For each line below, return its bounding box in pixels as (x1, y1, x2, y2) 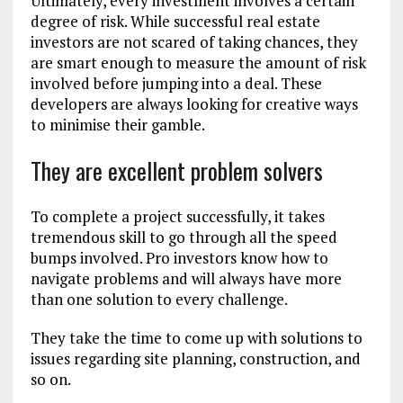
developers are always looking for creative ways (30, 94, 358, 115)
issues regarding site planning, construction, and (30, 348, 361, 370)
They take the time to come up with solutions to (30, 327, 363, 349)
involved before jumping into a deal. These (30, 73, 322, 94)
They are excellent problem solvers (30, 153, 323, 189)
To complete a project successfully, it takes (30, 206, 325, 228)
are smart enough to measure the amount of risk (30, 52, 366, 74)
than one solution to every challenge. (30, 289, 288, 310)
